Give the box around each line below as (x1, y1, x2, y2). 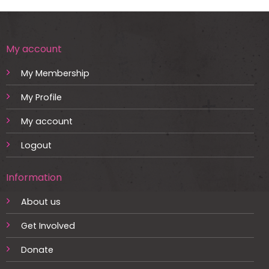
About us (20, 196, 61, 208)
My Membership (20, 67, 89, 80)
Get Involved (20, 220, 75, 232)
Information (5, 171, 62, 185)
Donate (20, 244, 53, 256)
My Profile (20, 91, 62, 104)
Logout (20, 139, 52, 152)
